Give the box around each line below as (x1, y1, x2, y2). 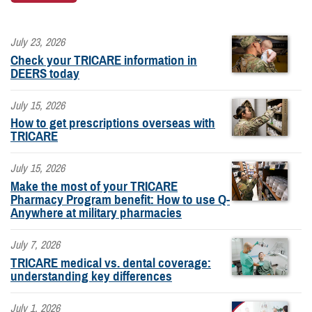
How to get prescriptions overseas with (10, 115, 215, 132)
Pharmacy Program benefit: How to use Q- (10, 192, 230, 208)
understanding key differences (10, 267, 172, 284)
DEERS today (10, 65, 79, 81)
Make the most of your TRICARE (10, 178, 178, 195)
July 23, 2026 (10, 36, 65, 49)
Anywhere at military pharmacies (10, 205, 182, 221)
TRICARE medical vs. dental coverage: (10, 254, 211, 271)
